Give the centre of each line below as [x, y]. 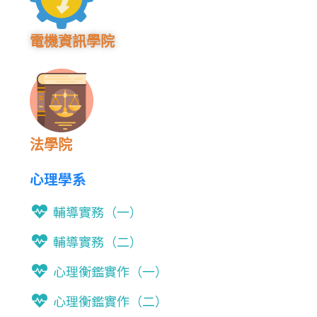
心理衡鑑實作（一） [110, 271]
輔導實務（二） [97, 241]
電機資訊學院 [73, 42]
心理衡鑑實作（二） [110, 301]
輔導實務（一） [97, 212]
